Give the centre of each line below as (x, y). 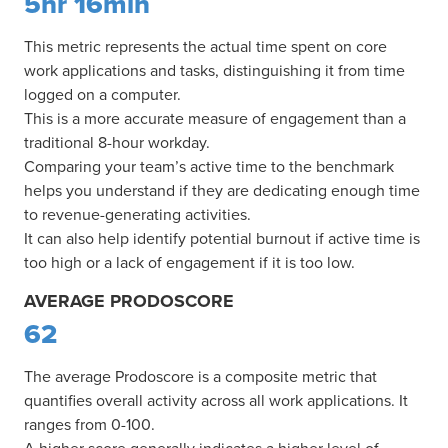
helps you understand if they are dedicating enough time (222, 190)
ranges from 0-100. (89, 424)
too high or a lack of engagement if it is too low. (189, 262)
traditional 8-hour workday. (117, 142)
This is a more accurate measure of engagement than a (215, 118)
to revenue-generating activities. (137, 214)
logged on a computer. (102, 94)
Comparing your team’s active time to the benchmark (209, 166)
